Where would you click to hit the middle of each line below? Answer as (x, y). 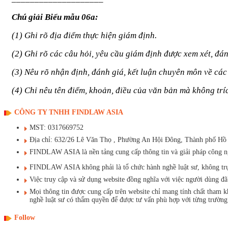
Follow (25, 217)
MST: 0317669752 (56, 128)
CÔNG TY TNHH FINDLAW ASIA (69, 112)
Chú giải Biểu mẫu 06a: (55, 17)
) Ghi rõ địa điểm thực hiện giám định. (88, 35)
